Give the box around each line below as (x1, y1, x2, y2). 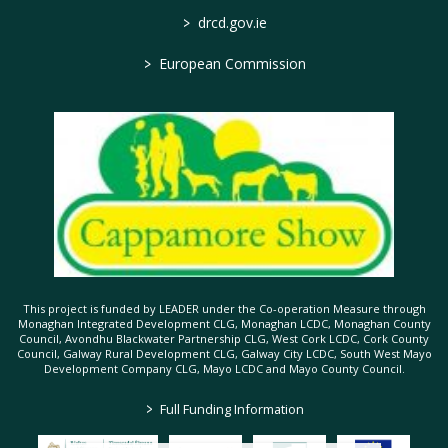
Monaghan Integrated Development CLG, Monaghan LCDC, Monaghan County (17, 315, 431, 331)
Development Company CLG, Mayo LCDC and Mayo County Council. (43, 360, 405, 376)
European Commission (154, 54, 306, 74)
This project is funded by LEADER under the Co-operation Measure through (22, 300, 426, 316)
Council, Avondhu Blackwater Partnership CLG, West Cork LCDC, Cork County (19, 330, 429, 346)
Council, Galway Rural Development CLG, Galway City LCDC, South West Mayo (16, 345, 432, 361)
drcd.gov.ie (193, 13, 267, 33)
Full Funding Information (156, 399, 304, 418)
